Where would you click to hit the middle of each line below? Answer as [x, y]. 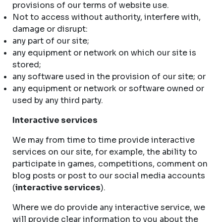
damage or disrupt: [50, 29]
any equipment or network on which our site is [104, 53]
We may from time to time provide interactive [104, 140]
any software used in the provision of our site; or [110, 77]
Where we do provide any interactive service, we [109, 207]
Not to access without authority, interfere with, [107, 17]
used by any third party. [58, 100]
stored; [28, 65]
